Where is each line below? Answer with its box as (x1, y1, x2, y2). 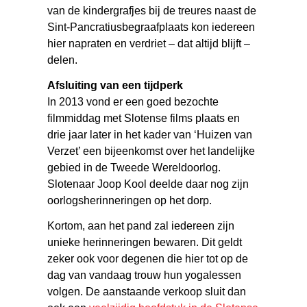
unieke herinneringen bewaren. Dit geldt (47, 236, 243, 248)
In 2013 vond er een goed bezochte (47, 95, 219, 108)
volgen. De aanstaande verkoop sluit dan (47, 285, 247, 297)
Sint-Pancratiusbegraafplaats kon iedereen (47, 21, 256, 33)
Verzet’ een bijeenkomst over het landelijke (47, 145, 256, 157)
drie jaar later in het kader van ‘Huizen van (47, 128, 253, 140)
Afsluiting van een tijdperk (47, 79, 184, 91)
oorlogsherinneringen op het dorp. (47, 194, 212, 206)
